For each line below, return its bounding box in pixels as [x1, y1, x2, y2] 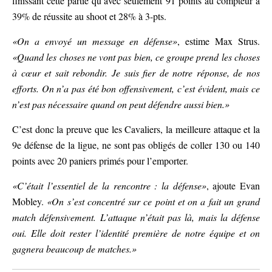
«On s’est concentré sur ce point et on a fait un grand [47, 195, 260, 208]
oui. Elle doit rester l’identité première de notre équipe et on [12, 226, 260, 240]
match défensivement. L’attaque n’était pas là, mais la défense [12, 211, 260, 224]
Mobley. [12, 195, 47, 208]
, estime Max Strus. [177, 35, 260, 48]
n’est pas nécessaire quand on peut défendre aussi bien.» [12, 98, 229, 111]
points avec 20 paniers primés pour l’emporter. [12, 154, 188, 168]
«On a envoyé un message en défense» [12, 35, 178, 48]
